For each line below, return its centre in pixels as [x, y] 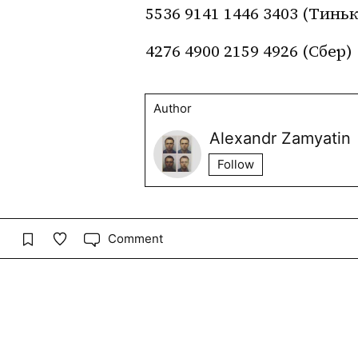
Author [173, 108]
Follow [236, 164]
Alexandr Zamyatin [280, 138]
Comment [135, 238]
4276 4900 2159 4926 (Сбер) [249, 51]
